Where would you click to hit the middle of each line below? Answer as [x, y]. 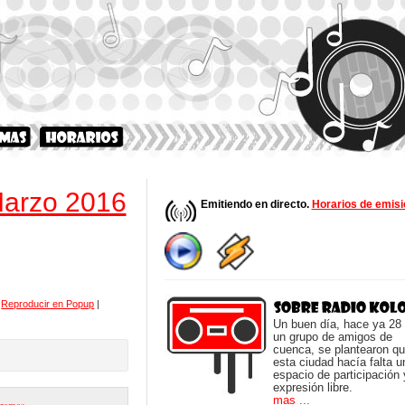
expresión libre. [312, 387]
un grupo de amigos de [332, 337]
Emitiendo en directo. [256, 204]
